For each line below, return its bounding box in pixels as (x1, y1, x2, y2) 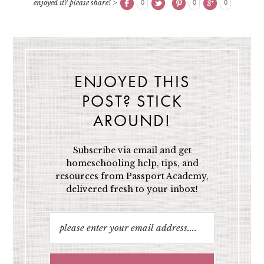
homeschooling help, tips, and (65, 157, 199, 169)
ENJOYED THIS (74, 74, 190, 91)
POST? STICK (81, 94, 183, 111)
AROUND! (93, 113, 171, 130)
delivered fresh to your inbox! (66, 183, 198, 194)
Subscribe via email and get (72, 144, 192, 156)
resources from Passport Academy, (55, 170, 209, 181)
